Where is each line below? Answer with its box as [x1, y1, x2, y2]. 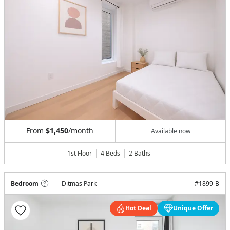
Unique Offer [173, 204, 213, 213]
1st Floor [67, 149, 92, 158]
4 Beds [101, 149, 120, 158]
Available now [150, 126, 190, 136]
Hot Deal [125, 204, 151, 213]
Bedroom [11, 179, 39, 188]
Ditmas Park [62, 179, 97, 188]
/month [68, 126, 93, 136]
